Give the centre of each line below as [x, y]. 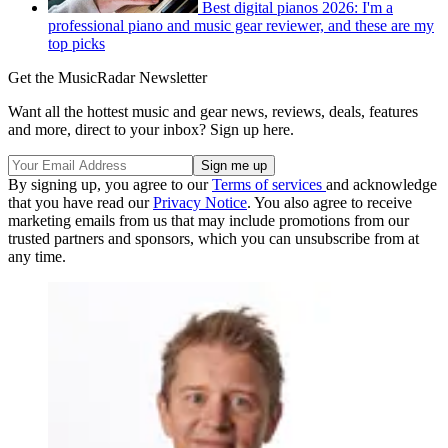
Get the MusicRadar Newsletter [107, 78]
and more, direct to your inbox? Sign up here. [151, 130]
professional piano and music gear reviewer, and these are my [241, 26]
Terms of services [269, 185]
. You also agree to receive [329, 203]
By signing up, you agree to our [110, 185]
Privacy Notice [200, 203]
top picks [76, 44]
